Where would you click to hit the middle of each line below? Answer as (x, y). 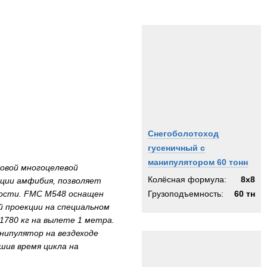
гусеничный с (176, 148)
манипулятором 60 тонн (198, 162)
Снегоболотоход (183, 133)
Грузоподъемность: (186, 194)
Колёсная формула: (187, 179)
